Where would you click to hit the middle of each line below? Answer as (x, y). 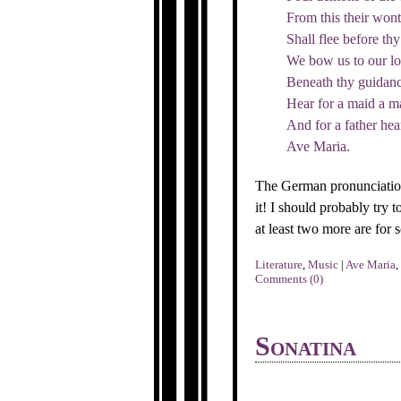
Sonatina (305, 346)
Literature (278, 264)
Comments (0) (289, 279)
